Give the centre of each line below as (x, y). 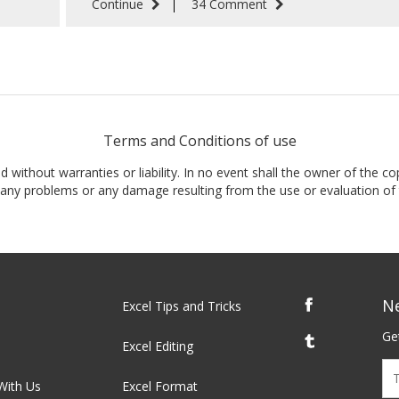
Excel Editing (157, 346)
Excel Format (159, 387)
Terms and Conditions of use (199, 141)
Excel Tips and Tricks (181, 306)
